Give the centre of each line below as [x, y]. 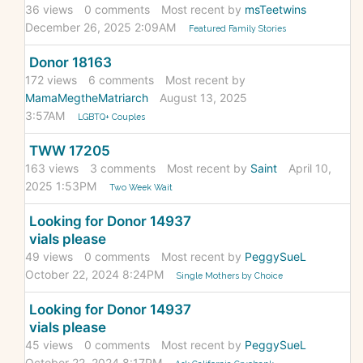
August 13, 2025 [203, 98]
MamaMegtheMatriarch [87, 98]
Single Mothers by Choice [230, 276]
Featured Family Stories [238, 29]
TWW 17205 [70, 151]
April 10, [310, 169]
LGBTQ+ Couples [112, 117]
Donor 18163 [70, 63]
